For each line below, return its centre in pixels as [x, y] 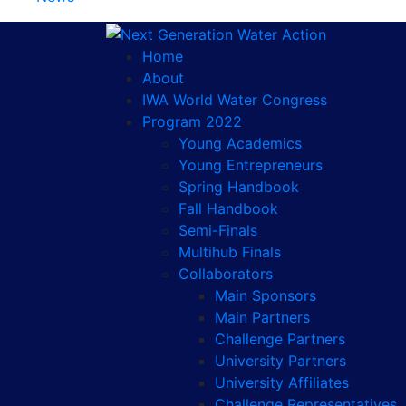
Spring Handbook [239, 186]
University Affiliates [282, 382]
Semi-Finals [218, 230]
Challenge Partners [280, 338]
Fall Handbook [228, 208]
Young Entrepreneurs [251, 164]
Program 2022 [192, 121]
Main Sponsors [266, 295]
